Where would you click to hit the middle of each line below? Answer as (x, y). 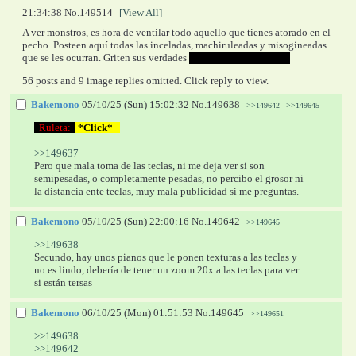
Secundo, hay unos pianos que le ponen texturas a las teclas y (166, 257)
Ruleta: (56, 128)
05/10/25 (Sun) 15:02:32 (135, 105)
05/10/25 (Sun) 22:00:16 (135, 222)
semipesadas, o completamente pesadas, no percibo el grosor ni (169, 179)
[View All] (141, 12)
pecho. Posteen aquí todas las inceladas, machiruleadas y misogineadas (174, 45)
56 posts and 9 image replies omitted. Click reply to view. (145, 81)
